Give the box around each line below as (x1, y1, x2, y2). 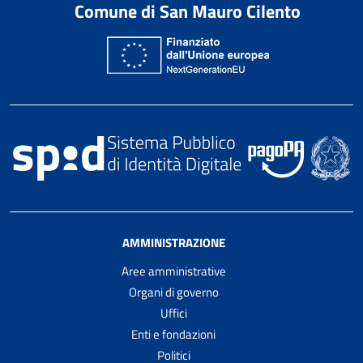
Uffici (160, 303, 187, 322)
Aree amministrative (121, 261, 226, 280)
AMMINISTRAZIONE (122, 233, 225, 252)
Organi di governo (128, 282, 219, 301)
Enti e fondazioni (131, 324, 216, 344)
